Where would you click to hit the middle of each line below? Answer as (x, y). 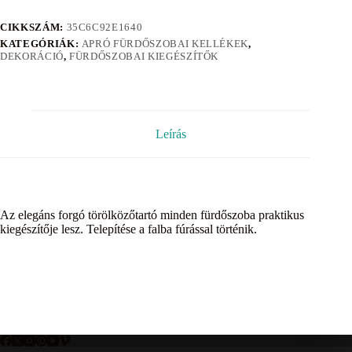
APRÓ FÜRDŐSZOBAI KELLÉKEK (165, 43)
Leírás (170, 134)
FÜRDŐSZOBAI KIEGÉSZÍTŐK (144, 56)
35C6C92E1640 (104, 27)
